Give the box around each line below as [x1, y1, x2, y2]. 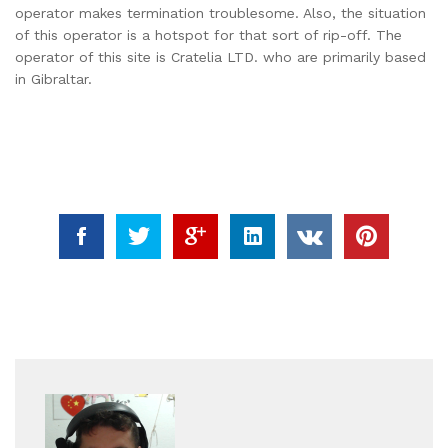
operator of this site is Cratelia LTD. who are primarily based [15, 49, 426, 66]
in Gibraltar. [15, 71, 92, 88]
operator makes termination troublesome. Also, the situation [15, 5, 426, 22]
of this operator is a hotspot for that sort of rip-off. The [15, 27, 402, 44]
